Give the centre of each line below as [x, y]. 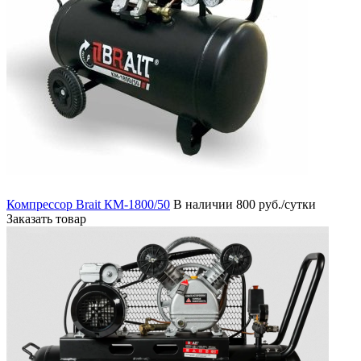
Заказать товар [46, 218]
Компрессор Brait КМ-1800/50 [88, 204]
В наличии [203, 204]
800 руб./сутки [276, 204]
